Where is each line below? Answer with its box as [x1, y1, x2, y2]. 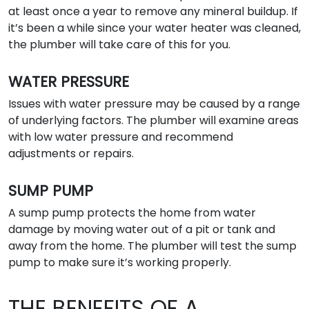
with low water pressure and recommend [8, 128, 233, 145]
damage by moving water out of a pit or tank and [8, 221, 275, 237]
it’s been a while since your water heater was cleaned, [8, 19, 301, 36]
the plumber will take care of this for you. [8, 36, 230, 52]
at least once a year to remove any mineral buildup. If [8, 3, 298, 19]
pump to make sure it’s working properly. [8, 254, 231, 270]
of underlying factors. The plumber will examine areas [8, 112, 299, 128]
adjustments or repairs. [8, 145, 134, 161]
